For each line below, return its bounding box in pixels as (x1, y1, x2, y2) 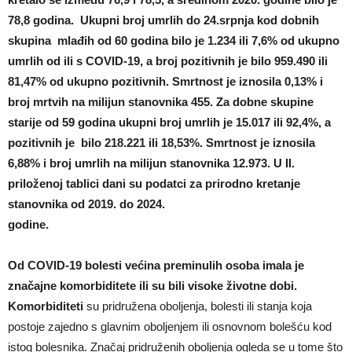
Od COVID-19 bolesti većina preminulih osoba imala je (8, 258, 304, 272)
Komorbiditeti (8, 299, 83, 313)
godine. (8, 217, 222, 231)
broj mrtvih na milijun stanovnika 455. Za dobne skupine (8, 94, 313, 108)
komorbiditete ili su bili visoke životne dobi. (60, 278, 297, 292)
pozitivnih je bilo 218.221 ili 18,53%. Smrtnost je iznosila (8, 135, 315, 149)
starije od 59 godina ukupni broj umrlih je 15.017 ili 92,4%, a (8, 115, 331, 129)
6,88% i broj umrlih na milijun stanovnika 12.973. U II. (8, 156, 295, 170)
